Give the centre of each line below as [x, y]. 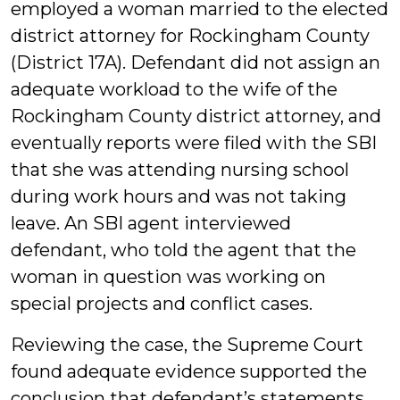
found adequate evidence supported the [189, 371]
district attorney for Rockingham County [190, 36]
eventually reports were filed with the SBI [194, 143]
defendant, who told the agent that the [183, 250]
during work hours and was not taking [179, 196]
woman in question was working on [168, 277]
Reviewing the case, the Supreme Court [187, 345]
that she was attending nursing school [180, 170]
